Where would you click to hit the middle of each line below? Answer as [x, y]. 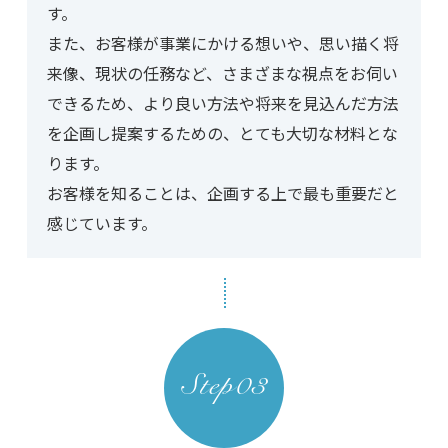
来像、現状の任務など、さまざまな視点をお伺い [222, 73]
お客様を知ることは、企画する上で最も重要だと [222, 193]
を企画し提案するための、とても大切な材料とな [222, 133]
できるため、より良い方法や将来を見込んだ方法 [222, 103]
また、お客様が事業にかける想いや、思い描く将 [222, 43]
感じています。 [101, 223]
